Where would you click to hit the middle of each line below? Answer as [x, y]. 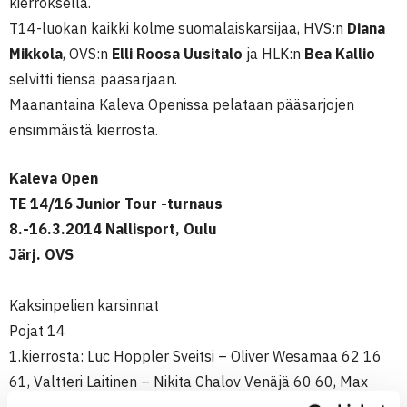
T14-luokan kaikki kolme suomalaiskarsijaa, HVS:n [178, 28]
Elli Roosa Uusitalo [177, 54]
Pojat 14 [37, 331]
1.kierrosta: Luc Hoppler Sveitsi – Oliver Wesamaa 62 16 [195, 356]
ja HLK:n [273, 54]
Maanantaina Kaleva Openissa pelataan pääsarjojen [182, 104]
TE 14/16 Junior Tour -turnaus [116, 203]
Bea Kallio [340, 54]
